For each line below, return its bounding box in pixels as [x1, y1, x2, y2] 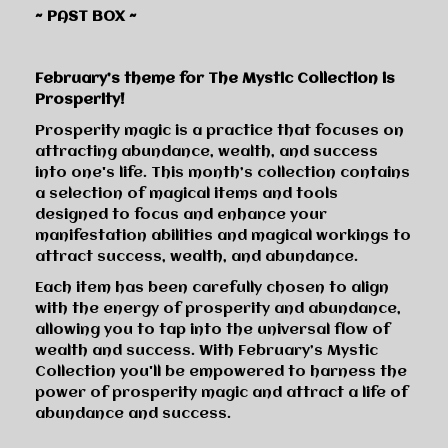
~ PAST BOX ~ [35, 8, 137, 25]
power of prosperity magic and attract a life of [35, 384, 408, 401]
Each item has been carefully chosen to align [35, 279, 389, 296]
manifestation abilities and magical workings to [35, 227, 411, 244]
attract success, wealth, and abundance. [35, 248, 358, 265]
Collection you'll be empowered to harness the [35, 363, 407, 380]
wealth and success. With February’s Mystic [35, 342, 378, 359]
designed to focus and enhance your [35, 206, 327, 223]
